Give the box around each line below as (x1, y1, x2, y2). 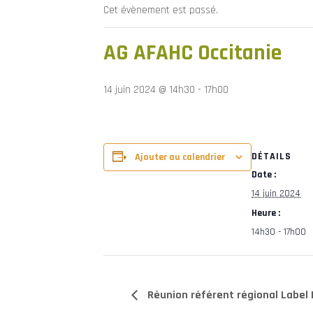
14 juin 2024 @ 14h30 (103, 83, 195, 96)
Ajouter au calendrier (135, 151, 225, 163)
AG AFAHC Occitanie (103, 38, 282, 67)
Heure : (252, 206, 280, 219)
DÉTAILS (252, 150, 291, 163)
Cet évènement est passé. (103, 3, 218, 17)
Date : (252, 168, 276, 181)
